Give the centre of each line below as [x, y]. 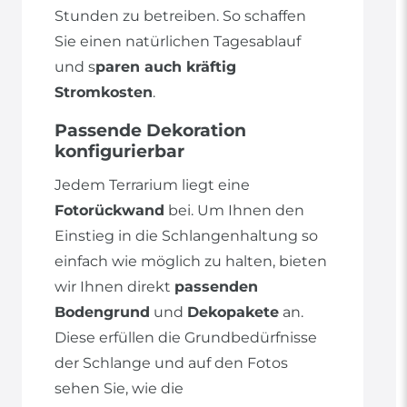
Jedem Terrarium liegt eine [152, 185]
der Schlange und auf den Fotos [171, 363]
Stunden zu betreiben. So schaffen [180, 16]
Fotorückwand [109, 211]
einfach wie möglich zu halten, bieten [191, 262]
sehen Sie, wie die [119, 389]
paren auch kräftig [166, 67]
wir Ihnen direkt [114, 287]
